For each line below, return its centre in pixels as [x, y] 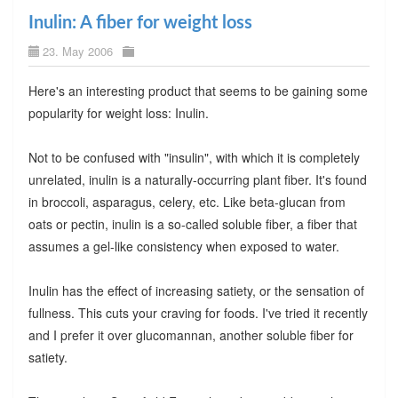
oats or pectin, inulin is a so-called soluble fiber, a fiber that [192, 223]
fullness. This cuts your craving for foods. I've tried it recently [198, 312]
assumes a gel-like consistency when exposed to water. [183, 246]
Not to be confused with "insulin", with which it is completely [194, 157]
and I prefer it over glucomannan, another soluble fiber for [191, 334]
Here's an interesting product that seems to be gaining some [198, 90]
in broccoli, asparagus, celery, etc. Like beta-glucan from [187, 201]
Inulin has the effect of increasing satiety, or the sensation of [196, 290]
